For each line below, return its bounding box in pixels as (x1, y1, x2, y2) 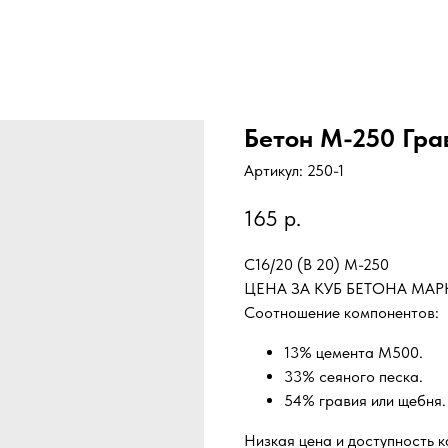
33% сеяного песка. (284, 366, 423, 386)
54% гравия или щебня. (284, 390, 446, 410)
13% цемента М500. (284, 342, 423, 362)
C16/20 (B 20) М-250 (244, 254, 389, 274)
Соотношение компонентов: (244, 302, 439, 322)
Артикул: (244, 161, 307, 180)
